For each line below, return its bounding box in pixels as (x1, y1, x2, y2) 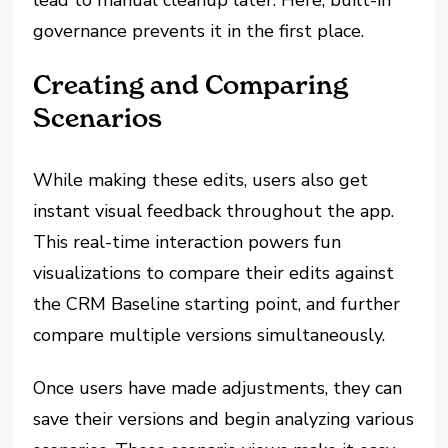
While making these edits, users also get (33, 167, 369, 192)
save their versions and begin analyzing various (33, 406, 415, 431)
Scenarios (33, 101, 163, 134)
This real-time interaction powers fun (33, 229, 342, 254)
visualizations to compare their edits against (33, 260, 395, 285)
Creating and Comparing (33, 68, 349, 101)
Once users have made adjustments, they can (33, 375, 403, 400)
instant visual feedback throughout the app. (33, 198, 395, 223)
